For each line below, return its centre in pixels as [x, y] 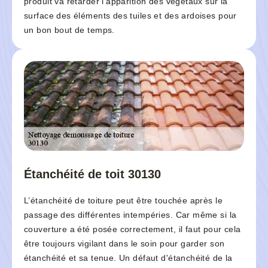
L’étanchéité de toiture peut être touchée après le [124, 201]
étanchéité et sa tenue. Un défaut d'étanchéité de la [128, 258]
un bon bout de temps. [69, 30]
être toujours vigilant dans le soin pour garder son [124, 244]
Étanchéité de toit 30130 [92, 174]
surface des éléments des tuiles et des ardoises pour [130, 16]
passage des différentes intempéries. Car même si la [130, 215]
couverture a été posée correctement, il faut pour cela [133, 229]
